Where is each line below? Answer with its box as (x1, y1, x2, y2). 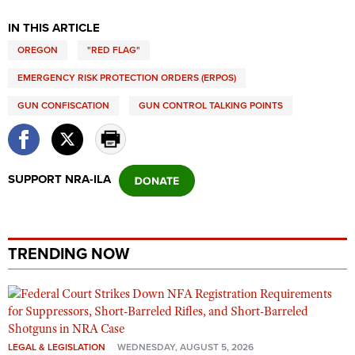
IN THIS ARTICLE (8, 21, 100, 35)
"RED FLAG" (87, 44, 140, 55)
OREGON (17, 44, 58, 55)
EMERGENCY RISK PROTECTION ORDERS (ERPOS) (17, 72, 236, 83)
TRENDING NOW (8, 245, 129, 264)
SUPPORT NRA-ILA (8, 172, 111, 186)
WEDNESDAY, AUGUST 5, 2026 (117, 342, 254, 353)
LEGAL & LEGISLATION (8, 342, 105, 353)
